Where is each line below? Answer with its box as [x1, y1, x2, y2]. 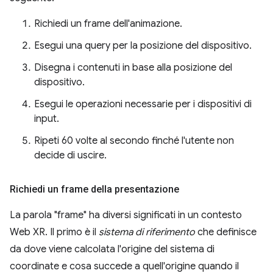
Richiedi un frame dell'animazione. [34, 18, 182, 30]
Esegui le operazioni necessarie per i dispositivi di [34, 98, 252, 110]
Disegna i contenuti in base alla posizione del [34, 62, 232, 74]
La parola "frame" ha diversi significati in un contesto [10, 209, 242, 221]
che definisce [195, 226, 257, 238]
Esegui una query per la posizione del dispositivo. [34, 40, 252, 52]
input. [34, 113, 59, 125]
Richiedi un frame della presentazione [10, 183, 179, 195]
